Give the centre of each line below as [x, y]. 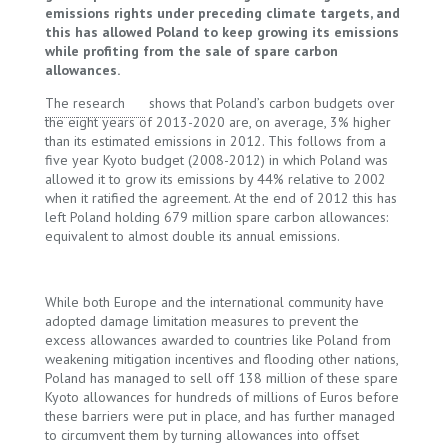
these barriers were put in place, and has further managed [219, 416]
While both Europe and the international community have [214, 302]
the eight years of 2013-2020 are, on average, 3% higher [217, 122]
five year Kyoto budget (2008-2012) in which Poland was [216, 160]
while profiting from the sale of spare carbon [191, 51]
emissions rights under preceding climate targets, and [222, 13]
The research [84, 103]
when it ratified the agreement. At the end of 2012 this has [220, 198]
